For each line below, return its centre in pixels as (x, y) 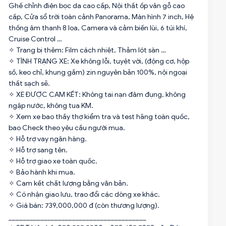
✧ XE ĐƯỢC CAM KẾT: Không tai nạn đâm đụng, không (97, 95)
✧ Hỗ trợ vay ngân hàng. (47, 139)
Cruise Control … (35, 39)
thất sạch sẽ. (29, 83)
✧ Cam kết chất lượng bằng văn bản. (68, 183)
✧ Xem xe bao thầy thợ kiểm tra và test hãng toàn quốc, (99, 117)
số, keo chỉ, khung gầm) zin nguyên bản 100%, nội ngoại (98, 72)
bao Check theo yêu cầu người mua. (67, 128)
